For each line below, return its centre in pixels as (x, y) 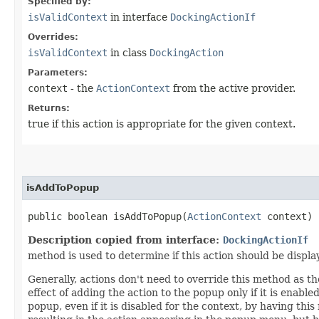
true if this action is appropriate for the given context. (162, 124)
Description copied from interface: (125, 240)
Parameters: (58, 72)
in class (129, 52)
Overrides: (53, 37)
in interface (139, 17)
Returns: (49, 108)
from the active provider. (233, 88)
